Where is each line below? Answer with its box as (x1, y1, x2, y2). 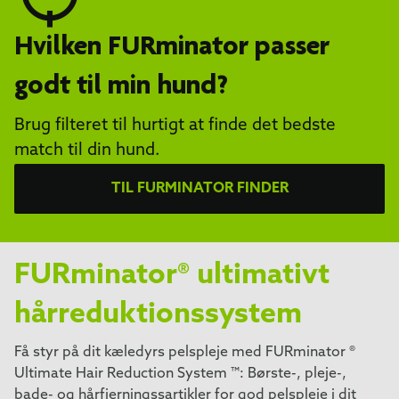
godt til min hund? (14, 72, 228, 102)
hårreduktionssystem (14, 300, 302, 330)
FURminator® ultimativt (14, 261, 330, 290)
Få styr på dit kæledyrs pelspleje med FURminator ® (14, 345, 355, 360)
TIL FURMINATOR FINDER (110, 181, 289, 196)
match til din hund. (14, 142, 160, 159)
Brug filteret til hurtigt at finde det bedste (14, 117, 336, 134)
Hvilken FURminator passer (14, 33, 330, 62)
